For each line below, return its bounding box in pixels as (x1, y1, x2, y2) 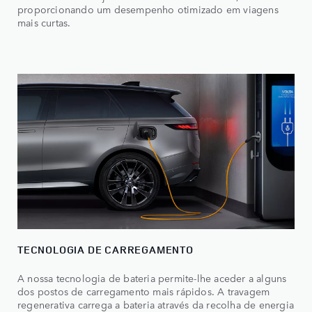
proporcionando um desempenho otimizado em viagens (17, 1, 279, 16)
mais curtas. (17, 15, 71, 29)
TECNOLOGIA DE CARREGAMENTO (17, 242, 194, 258)
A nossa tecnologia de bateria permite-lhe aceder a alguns (17, 271, 287, 286)
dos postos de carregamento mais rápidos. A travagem (17, 284, 270, 299)
